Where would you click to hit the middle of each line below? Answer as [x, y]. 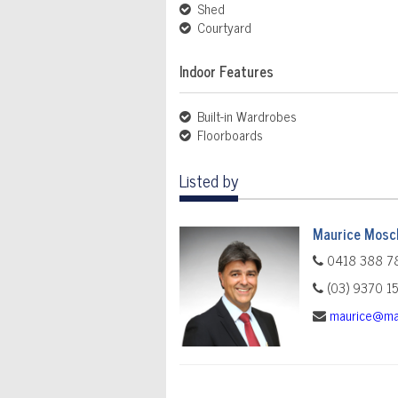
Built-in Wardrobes [245, 116]
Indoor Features [227, 72]
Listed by [209, 180]
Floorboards [228, 135]
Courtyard [223, 28]
